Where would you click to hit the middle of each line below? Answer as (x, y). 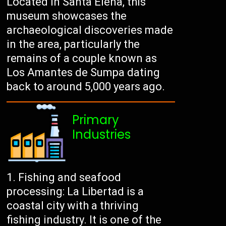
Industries (102, 135)
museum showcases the (67, 16)
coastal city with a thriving (73, 206)
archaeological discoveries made (90, 30)
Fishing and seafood (70, 178)
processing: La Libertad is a (75, 192)
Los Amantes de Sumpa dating (83, 73)
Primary (96, 120)
